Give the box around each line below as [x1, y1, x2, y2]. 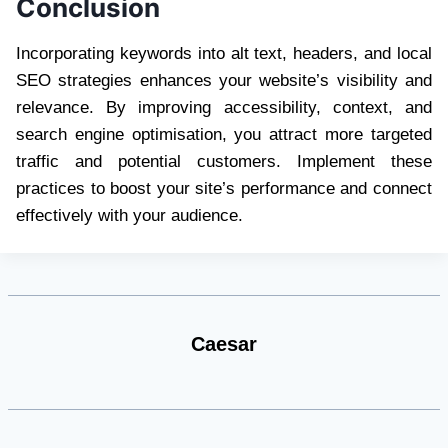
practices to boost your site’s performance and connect [16, 178, 432, 198]
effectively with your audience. [16, 205, 243, 225]
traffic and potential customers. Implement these [16, 151, 432, 171]
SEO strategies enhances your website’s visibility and [16, 70, 432, 90]
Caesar [191, 333, 257, 356]
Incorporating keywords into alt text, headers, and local [16, 43, 432, 63]
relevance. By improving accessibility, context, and [16, 97, 432, 117]
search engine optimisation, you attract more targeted [16, 124, 432, 144]
